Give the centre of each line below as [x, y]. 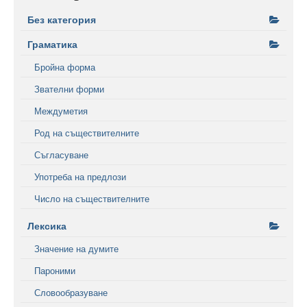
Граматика [52, 45]
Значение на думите [76, 249]
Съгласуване [61, 155]
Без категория [62, 20]
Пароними [55, 271]
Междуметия [61, 111]
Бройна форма [65, 67]
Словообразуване [71, 293]
